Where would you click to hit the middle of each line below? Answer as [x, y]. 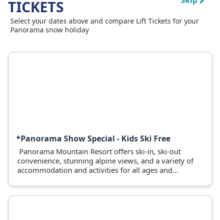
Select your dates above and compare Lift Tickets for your [105, 21]
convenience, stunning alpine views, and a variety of [105, 161]
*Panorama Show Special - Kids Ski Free [93, 138]
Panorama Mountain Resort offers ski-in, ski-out [99, 151]
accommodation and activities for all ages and [95, 170]
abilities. [31, 179]
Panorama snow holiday [50, 30]
